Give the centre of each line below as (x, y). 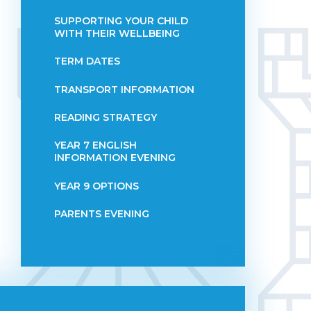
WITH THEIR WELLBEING (117, 33)
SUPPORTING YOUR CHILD (121, 20)
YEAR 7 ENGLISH (95, 145)
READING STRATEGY (105, 118)
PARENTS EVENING (101, 214)
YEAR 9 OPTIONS (96, 186)
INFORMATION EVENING (115, 158)
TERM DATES (87, 61)
